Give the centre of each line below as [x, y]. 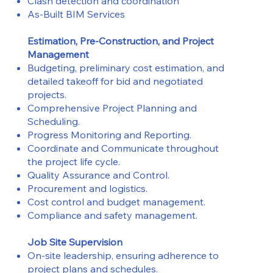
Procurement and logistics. [87, 188]
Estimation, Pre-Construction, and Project [120, 41]
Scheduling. [53, 121]
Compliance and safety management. [112, 215]
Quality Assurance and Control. [98, 175]
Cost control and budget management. [116, 201]
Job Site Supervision [75, 242]
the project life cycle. [73, 161]
